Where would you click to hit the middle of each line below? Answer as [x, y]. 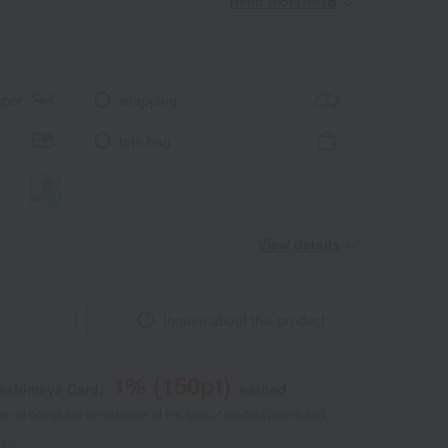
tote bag [144, 140]
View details [299, 244]
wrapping [147, 99]
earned [263, 389]
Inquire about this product [243, 320]
